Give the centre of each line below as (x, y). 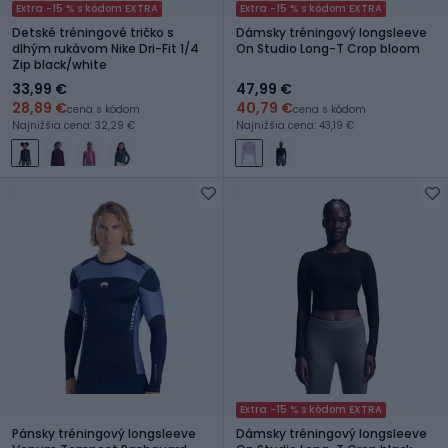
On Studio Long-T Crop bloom (328, 48)
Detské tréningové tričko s (93, 32)
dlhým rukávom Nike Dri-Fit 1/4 (105, 48)
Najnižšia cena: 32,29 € (73, 125)
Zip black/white (59, 64)
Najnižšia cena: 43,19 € (295, 125)
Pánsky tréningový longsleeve (104, 433)
